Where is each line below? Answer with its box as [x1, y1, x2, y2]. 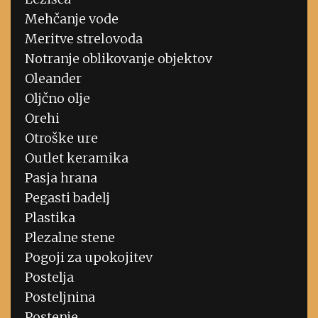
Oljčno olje [25, 90, 90, 107]
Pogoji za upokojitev [25, 249, 153, 266]
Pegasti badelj [25, 190, 110, 207]
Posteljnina [25, 289, 95, 306]
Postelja [25, 269, 74, 286]
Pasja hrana [25, 170, 97, 187]
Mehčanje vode [25, 11, 119, 28]
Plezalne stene [25, 229, 115, 246]
